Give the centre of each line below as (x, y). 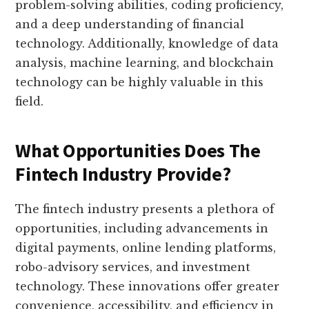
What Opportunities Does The (138, 151)
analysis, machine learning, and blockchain (145, 63)
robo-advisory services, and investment (133, 267)
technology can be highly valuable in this (140, 82)
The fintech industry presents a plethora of (145, 209)
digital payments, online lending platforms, (146, 248)
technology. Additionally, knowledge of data (147, 44)
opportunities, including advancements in (142, 229)
